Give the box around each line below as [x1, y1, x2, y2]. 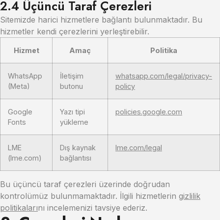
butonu [60, 82, 83, 90]
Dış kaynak [60, 143, 96, 152]
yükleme [60, 118, 88, 126]
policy [115, 82, 135, 90]
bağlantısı [60, 154, 91, 162]
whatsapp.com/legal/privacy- [115, 72, 212, 80]
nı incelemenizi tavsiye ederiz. [38, 203, 147, 213]
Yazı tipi [60, 108, 85, 116]
